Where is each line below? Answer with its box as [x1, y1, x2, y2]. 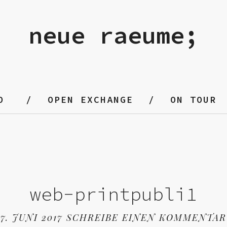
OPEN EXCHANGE [48, 94, 133, 105]
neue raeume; [28, 20, 199, 50]
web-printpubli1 [30, 183, 197, 206]
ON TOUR [170, 94, 216, 105]
